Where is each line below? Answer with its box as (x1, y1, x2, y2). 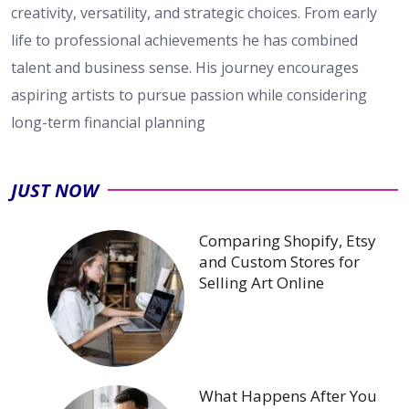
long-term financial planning (11, 111, 205, 132)
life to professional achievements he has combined (11, 29, 358, 50)
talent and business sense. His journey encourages (11, 57, 359, 78)
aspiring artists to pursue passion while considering (11, 84, 367, 105)
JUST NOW (11, 177, 99, 203)
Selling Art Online (199, 271, 324, 293)
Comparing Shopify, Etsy (199, 229, 376, 251)
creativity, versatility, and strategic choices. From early (11, 2, 377, 23)
